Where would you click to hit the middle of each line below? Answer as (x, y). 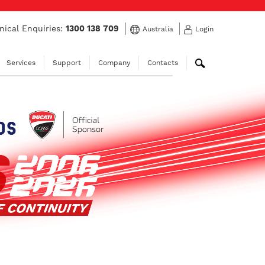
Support (67, 63)
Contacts (162, 63)
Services (21, 63)
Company (114, 63)
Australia (158, 29)
